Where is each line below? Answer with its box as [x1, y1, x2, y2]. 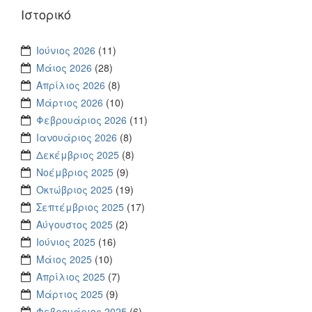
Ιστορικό [21, 4, 71, 23]
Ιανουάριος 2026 [36, 130, 117, 144]
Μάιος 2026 [36, 60, 92, 75]
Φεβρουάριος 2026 [36, 112, 127, 127]
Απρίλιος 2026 [36, 77, 105, 92]
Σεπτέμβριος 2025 [36, 199, 124, 214]
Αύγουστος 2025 [36, 217, 113, 231]
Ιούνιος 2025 [36, 234, 95, 249]
